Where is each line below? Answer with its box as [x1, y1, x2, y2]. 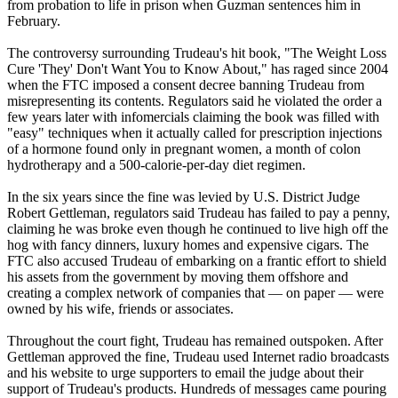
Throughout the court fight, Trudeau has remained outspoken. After [7, 332, 383, 348]
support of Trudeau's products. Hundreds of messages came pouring [7, 380, 386, 396]
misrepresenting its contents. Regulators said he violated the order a [7, 92, 382, 108]
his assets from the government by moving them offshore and [7, 268, 348, 284]
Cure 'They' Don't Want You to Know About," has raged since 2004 [7, 60, 388, 76]
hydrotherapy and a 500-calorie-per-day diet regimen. [7, 156, 306, 172]
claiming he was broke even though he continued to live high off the [7, 220, 388, 236]
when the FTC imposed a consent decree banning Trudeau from [7, 76, 364, 92]
